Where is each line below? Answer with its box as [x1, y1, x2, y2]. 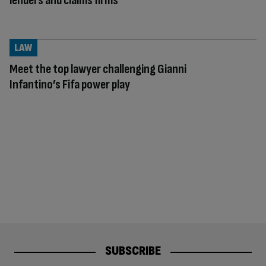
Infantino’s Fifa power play [9, 76, 130, 93]
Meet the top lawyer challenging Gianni [9, 61, 186, 77]
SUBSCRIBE [105, 243, 161, 259]
